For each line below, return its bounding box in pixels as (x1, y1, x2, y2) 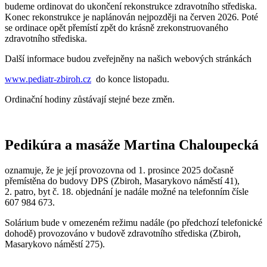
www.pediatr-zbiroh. (5, 74, 83, 85)
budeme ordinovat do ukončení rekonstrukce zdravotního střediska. (5, 1, 257, 12)
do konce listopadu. (91, 74, 169, 85)
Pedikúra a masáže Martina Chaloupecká (5, 137, 259, 153)
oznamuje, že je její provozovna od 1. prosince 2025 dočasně (5, 165, 234, 176)
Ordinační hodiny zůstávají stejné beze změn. (5, 94, 175, 105)
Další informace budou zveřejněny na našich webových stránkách (5, 54, 254, 64)
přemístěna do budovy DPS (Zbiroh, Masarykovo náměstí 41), (5, 176, 240, 187)
